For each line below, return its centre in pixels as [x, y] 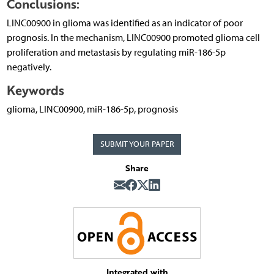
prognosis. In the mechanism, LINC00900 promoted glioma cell [133, 38]
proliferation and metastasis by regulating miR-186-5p [116, 53]
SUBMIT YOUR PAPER [137, 144]
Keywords [35, 91]
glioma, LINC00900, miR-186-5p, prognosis [92, 109]
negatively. [29, 67]
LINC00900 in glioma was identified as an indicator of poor [124, 23]
